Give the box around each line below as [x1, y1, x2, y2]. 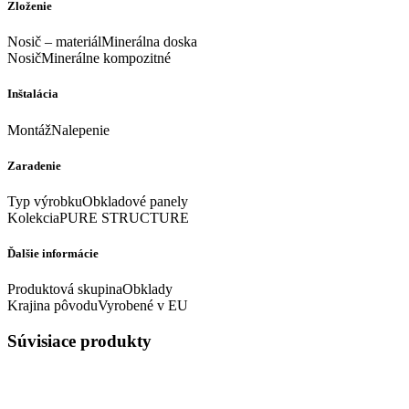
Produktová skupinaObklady [7, 281, 173, 298]
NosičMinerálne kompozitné [7, 50, 171, 67]
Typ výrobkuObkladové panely [7, 193, 188, 209]
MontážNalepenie [7, 121, 110, 138]
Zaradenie [7, 158, 61, 173]
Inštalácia [7, 87, 58, 101]
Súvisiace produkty [7, 331, 152, 351]
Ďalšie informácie [7, 246, 99, 261]
